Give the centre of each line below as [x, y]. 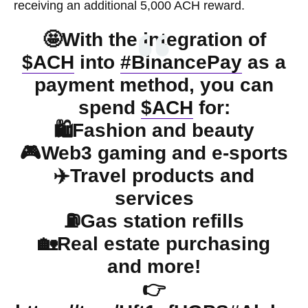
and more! [154, 266]
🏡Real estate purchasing [154, 243]
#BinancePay [181, 62]
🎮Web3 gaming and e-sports [154, 153]
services [154, 198]
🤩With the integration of [154, 39]
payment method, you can [154, 85]
